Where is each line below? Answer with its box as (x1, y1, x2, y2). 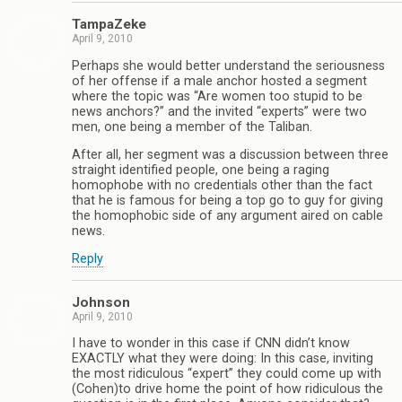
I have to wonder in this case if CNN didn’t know (72, 336, 350, 352)
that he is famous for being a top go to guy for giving (72, 193, 383, 209)
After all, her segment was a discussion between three (72, 147, 389, 163)
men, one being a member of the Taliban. (72, 118, 312, 135)
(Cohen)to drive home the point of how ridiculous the (72, 381, 383, 398)
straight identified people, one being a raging (72, 162, 329, 179)
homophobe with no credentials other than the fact (72, 178, 372, 194)
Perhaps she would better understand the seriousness (72, 57, 385, 74)
